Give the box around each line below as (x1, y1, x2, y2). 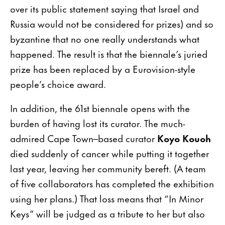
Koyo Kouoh (157, 130, 211, 145)
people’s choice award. (10, 76, 106, 91)
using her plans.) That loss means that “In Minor (10, 190, 203, 205)
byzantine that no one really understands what (10, 31, 199, 46)
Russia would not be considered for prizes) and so (10, 16, 213, 31)
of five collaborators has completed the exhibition (10, 175, 214, 190)
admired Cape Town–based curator (10, 130, 157, 145)
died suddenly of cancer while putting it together (10, 145, 209, 160)
